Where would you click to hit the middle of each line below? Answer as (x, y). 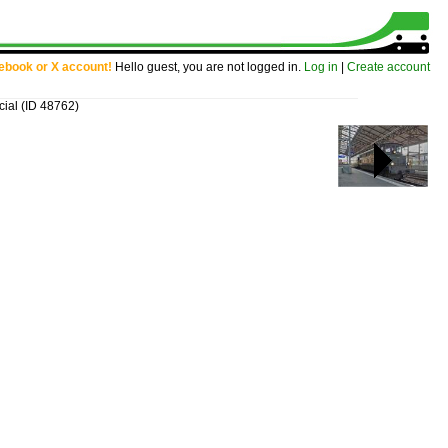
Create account (388, 67)
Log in (321, 67)
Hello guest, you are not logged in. (208, 67)
